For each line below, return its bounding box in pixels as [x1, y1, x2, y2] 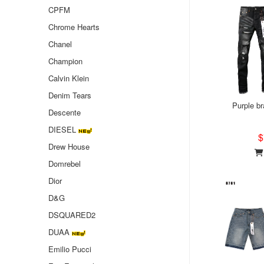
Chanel [48, 38, 72, 49]
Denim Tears [48, 90, 91, 101]
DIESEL [48, 124, 76, 135]
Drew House [48, 141, 90, 152]
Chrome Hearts [48, 21, 100, 32]
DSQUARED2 [48, 209, 95, 220]
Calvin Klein [48, 72, 89, 84]
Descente [48, 107, 81, 118]
